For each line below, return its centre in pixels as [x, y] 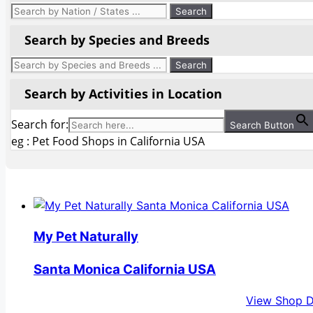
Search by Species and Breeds [117, 40]
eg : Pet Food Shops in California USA [108, 141]
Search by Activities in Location [123, 94]
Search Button [262, 125]
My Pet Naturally [86, 236]
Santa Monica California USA [125, 269]
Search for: [40, 125]
